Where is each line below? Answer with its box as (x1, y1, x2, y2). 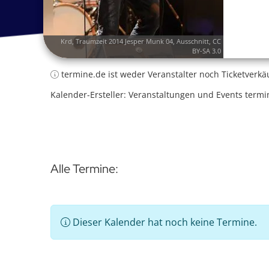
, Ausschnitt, (173, 37, 213, 46)
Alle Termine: (50, 161, 118, 177)
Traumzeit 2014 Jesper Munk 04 (76, 37, 173, 46)
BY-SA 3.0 (192, 46, 221, 55)
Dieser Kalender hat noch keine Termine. (70, 216, 257, 229)
